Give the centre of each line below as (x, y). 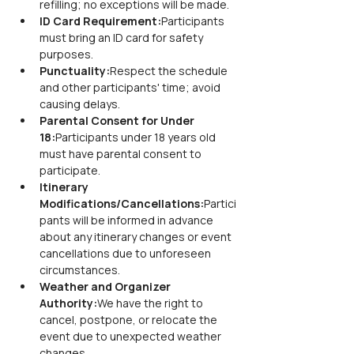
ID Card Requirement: (100, 21)
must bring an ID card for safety (122, 38)
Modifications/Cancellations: (122, 203)
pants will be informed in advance (128, 220)
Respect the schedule (170, 71)
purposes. (66, 54)
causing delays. (80, 104)
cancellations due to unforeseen (126, 253)
